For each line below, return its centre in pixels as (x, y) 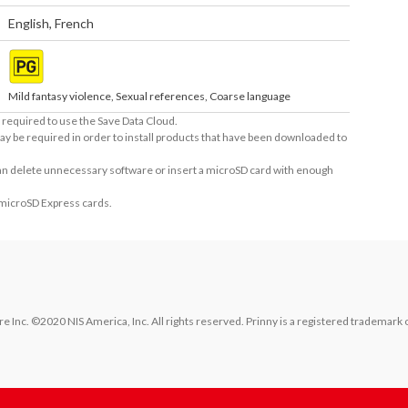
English (29, 23)
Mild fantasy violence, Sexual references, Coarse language (150, 96)
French (75, 23)
